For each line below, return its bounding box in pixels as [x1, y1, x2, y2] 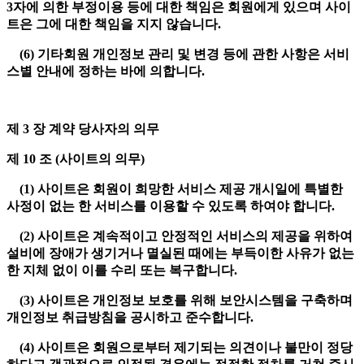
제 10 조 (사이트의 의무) [6, 152, 148, 167]
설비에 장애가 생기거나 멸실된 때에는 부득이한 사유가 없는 [6, 246, 354, 261]
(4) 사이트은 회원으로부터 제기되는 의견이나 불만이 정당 [6, 340, 353, 355]
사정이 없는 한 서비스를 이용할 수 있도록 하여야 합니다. [6, 199, 338, 214]
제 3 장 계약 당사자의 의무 [6, 122, 162, 136]
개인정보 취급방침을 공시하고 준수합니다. [6, 310, 257, 325]
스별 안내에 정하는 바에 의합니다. [6, 64, 208, 79]
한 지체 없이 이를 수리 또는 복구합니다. [6, 263, 240, 278]
